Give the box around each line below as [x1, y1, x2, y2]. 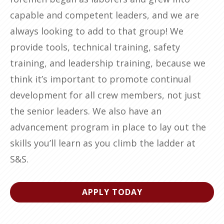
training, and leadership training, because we [10, 57, 205, 69]
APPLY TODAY [81, 186, 142, 198]
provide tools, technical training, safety [10, 41, 180, 53]
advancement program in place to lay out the [10, 121, 206, 133]
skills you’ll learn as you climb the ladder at [10, 137, 195, 149]
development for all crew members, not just [10, 89, 201, 101]
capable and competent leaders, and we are [10, 9, 199, 21]
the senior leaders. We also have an [10, 105, 161, 117]
